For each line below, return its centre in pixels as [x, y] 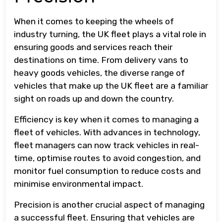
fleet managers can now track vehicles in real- [107, 145]
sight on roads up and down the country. [94, 98]
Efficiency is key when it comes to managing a [106, 119]
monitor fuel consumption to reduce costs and [107, 171]
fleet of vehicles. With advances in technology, [107, 132]
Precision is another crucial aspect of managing [109, 204]
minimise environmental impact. [79, 184]
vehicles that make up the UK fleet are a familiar [111, 85]
